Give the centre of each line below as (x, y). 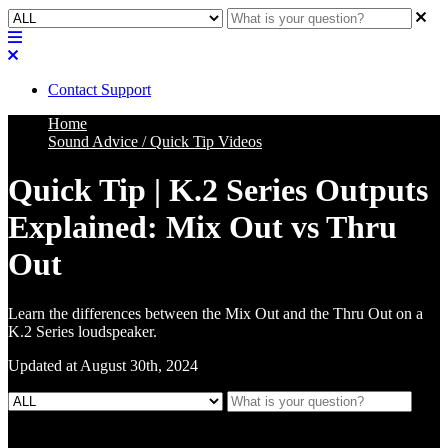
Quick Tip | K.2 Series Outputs (218, 190)
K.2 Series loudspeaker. (82, 331)
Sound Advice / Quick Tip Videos (155, 141)
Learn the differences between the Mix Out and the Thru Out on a (215, 313)
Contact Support (99, 89)
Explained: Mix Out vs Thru (202, 227)
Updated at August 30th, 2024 (103, 365)
